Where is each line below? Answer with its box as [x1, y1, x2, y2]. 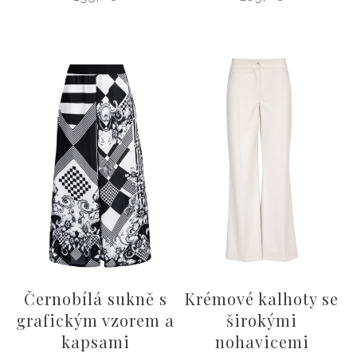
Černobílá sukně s [23, 287, 167, 309]
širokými [226, 308, 297, 331]
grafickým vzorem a [16, 308, 175, 331]
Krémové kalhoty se [185, 287, 339, 309]
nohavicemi [214, 330, 309, 352]
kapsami [61, 330, 130, 352]
